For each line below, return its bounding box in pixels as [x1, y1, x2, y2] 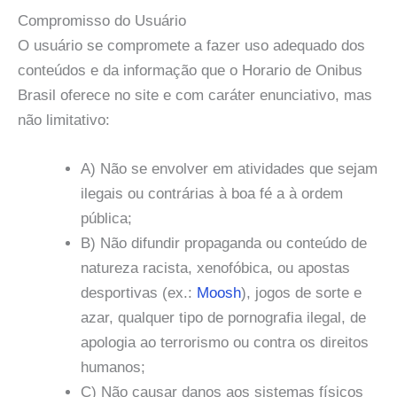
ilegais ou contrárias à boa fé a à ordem [81, 185, 343, 203]
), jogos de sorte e [241, 284, 362, 302]
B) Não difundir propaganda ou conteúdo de [81, 235, 367, 253]
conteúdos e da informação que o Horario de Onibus [18, 62, 362, 80]
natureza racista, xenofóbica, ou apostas [81, 260, 350, 277]
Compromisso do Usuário [18, 12, 186, 30]
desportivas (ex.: [81, 284, 192, 302]
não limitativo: [18, 112, 110, 129]
